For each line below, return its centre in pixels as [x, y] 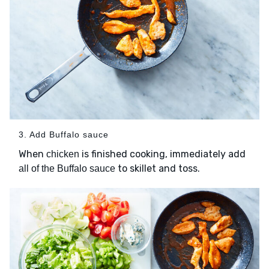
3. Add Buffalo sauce [64, 135]
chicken [63, 154]
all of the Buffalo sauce [67, 169]
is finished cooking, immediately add [162, 154]
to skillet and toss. [158, 169]
